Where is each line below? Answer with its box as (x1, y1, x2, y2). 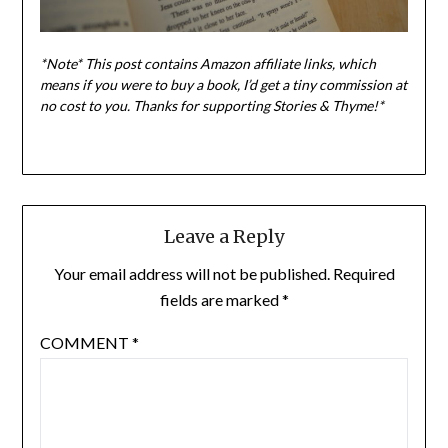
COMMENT (39, 333, 132, 353)
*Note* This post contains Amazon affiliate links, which (39, 55, 376, 72)
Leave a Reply (164, 225, 284, 249)
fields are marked (159, 290, 282, 310)
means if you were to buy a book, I (39, 76, 247, 93)
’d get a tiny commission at (246, 76, 407, 93)
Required (332, 264, 395, 284)
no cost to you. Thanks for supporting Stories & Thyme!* (39, 97, 384, 114)
